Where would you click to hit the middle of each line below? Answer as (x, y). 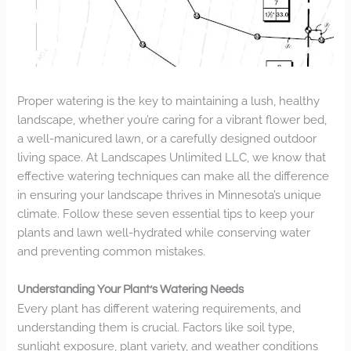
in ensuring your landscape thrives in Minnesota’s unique (170, 194)
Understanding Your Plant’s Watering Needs (131, 290)
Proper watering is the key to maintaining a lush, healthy (169, 100)
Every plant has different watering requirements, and (159, 309)
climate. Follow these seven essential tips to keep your (166, 213)
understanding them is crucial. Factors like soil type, (156, 327)
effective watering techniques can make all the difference (174, 175)
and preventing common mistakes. (112, 251)
